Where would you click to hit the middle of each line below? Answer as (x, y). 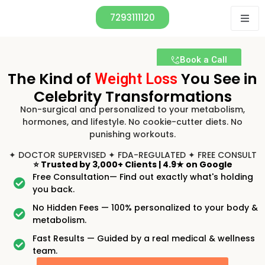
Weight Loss (136, 79)
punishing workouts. (132, 134)
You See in (219, 79)
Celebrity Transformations (132, 97)
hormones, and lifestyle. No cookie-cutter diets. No (132, 122)
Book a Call (203, 60)
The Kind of (49, 79)
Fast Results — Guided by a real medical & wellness (144, 238)
